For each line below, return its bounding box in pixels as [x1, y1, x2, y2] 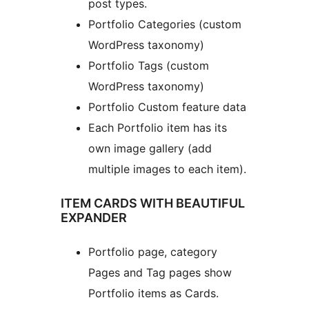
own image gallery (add [88, 141, 212, 156]
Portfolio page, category [88, 245, 217, 259]
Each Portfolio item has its [88, 121, 227, 135]
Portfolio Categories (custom [88, 17, 241, 32]
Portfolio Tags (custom [88, 59, 209, 73]
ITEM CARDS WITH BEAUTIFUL [61, 196, 245, 211]
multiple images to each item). [88, 162, 246, 177]
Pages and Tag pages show [88, 266, 232, 280]
